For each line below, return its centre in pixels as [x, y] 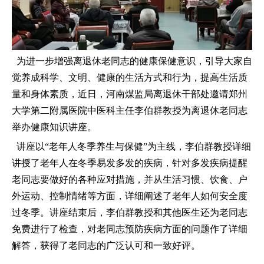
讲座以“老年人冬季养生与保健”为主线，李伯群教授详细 [131, 146]
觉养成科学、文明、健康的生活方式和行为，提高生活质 [130, 77]
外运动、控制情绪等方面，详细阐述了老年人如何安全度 [130, 196]
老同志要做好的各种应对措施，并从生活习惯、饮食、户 [130, 179]
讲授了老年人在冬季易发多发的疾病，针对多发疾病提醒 [130, 163]
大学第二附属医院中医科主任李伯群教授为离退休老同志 [130, 110]
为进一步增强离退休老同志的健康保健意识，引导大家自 [132, 61]
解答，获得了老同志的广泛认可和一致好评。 [106, 245]
